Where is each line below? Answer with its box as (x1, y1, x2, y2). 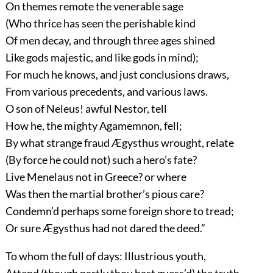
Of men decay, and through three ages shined (5, 34, 215, 48)
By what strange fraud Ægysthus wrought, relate (5, 136, 234, 150)
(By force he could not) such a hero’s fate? (5, 153, 197, 167)
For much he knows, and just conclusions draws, (5, 68, 229, 82)
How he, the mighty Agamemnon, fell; (5, 119, 182, 133)
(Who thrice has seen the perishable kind (5, 16, 196, 30)
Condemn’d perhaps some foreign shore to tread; (5, 204, 234, 218)
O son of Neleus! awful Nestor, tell (5, 102, 167, 116)
